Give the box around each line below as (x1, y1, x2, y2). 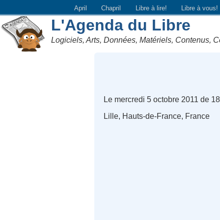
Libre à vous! (181, 4, 219, 12)
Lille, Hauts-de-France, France (104, 112, 210, 121)
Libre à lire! (135, 4, 167, 12)
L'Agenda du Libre (51, 16, 191, 34)
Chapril (101, 4, 121, 12)
